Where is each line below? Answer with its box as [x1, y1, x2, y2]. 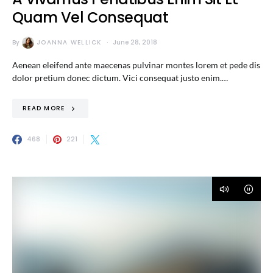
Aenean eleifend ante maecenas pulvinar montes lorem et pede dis [12, 59, 260, 70]
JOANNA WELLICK [37, 38, 102, 48]
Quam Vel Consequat [12, 7, 169, 27]
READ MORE [23, 104, 65, 113]
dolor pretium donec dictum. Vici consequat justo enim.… [12, 72, 228, 83]
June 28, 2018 [112, 38, 157, 48]
